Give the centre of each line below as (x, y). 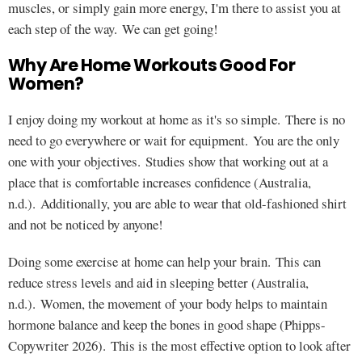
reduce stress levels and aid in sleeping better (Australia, (158, 282)
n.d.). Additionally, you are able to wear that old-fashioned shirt (177, 203)
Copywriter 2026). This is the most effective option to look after (179, 345)
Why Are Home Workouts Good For (152, 65)
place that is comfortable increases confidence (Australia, (160, 182)
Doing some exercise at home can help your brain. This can (164, 261)
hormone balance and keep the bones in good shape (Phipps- (167, 324)
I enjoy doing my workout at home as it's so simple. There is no (177, 119)
